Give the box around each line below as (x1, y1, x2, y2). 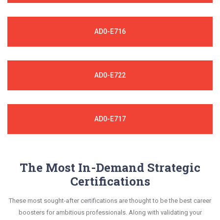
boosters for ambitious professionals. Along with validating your (18, 209, 202, 217)
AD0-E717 (94, 115, 126, 123)
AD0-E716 (94, 27, 126, 36)
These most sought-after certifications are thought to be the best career (9, 197, 211, 205)
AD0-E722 (94, 71, 126, 80)
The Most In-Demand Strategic (20, 160, 200, 176)
